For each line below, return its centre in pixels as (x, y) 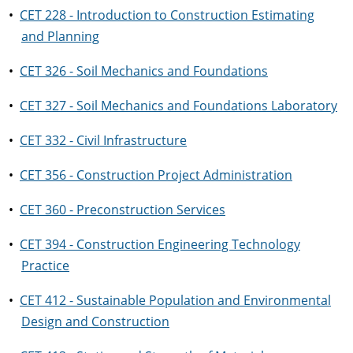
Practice (45, 266)
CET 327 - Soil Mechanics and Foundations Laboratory (178, 106)
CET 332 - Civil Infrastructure (103, 140)
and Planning (60, 36)
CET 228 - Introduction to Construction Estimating (167, 15)
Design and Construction (95, 321)
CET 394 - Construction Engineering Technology (160, 244)
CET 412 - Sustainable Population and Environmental (175, 300)
